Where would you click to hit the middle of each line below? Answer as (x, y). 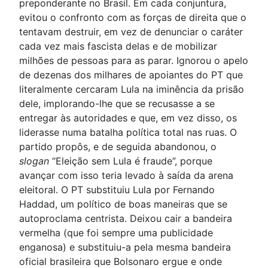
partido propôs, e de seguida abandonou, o (118, 147)
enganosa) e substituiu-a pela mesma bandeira (125, 247)
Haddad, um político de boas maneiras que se (123, 204)
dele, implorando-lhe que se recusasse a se (117, 104)
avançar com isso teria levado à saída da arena (126, 176)
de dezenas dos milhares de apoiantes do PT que (131, 75)
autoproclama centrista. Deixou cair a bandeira (126, 219)
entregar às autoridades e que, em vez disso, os (128, 118)
